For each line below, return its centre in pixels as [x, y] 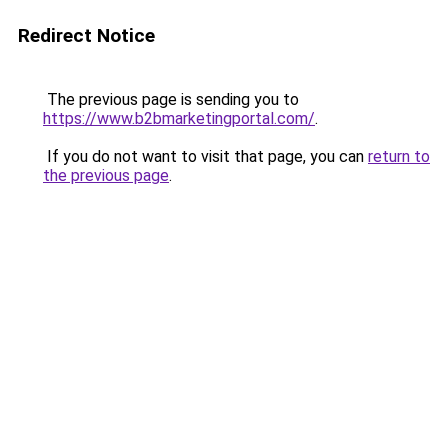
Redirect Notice [86, 35]
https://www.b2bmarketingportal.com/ [179, 118]
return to [399, 156]
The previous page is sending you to [171, 99]
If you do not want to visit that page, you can [205, 156]
